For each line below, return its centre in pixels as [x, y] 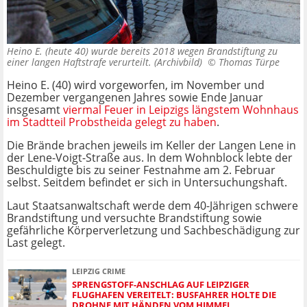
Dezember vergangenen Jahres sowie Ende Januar [135, 98]
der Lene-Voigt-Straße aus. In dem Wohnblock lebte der [150, 158]
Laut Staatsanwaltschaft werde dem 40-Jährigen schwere [152, 206]
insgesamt [35, 110]
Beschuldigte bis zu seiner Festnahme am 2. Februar [141, 170]
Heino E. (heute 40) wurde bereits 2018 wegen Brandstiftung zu [142, 51]
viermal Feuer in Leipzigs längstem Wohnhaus [181, 110]
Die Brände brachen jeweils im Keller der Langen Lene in [151, 146]
